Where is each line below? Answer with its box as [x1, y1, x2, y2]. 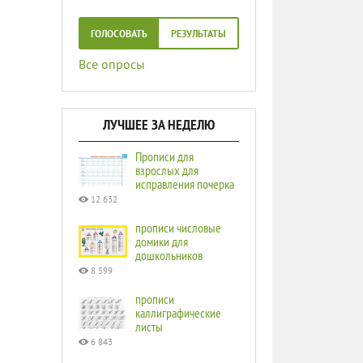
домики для [135, 233, 188, 250]
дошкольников [135, 247, 203, 263]
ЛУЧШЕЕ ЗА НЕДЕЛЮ [103, 115, 215, 134]
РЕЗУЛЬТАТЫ [170, 28, 226, 41]
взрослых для [135, 162, 199, 178]
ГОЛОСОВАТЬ [90, 28, 147, 41]
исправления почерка [135, 176, 234, 192]
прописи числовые [135, 220, 221, 236]
